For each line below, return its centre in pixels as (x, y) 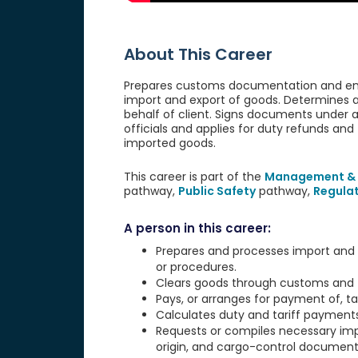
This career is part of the (194, 177)
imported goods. (169, 143)
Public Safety (217, 191)
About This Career (198, 55)
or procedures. (196, 267)
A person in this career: (197, 229)
